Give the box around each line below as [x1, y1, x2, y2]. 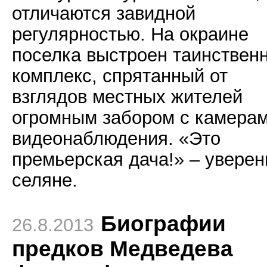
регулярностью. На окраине [12, 24, 249, 44]
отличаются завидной [12, 3, 195, 23]
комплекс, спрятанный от [12, 66, 228, 86]
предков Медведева [12, 237, 233, 261]
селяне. [12, 170, 77, 190]
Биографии [101, 212, 226, 236]
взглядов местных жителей [12, 86, 243, 107]
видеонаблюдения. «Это [12, 128, 221, 148]
